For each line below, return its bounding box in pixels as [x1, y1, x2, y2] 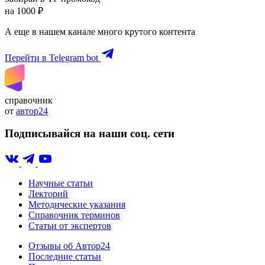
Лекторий [28, 189, 68, 199]
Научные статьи [28, 178, 93, 188]
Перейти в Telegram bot [5, 52, 98, 63]
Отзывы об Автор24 [28, 241, 110, 251]
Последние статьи [28, 251, 101, 261]
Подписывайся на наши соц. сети [5, 127, 174, 140]
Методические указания [28, 199, 125, 209]
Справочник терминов [28, 210, 120, 220]
